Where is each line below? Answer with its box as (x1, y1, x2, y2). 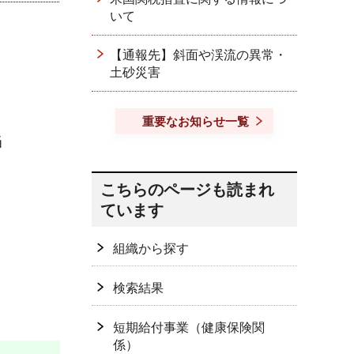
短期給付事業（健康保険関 (113, 321, 265, 334)
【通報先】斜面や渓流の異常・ (110, 48, 287, 62)
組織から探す (113, 242, 189, 255)
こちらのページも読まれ (100, 181, 274, 198)
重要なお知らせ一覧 (142, 115, 249, 128)
